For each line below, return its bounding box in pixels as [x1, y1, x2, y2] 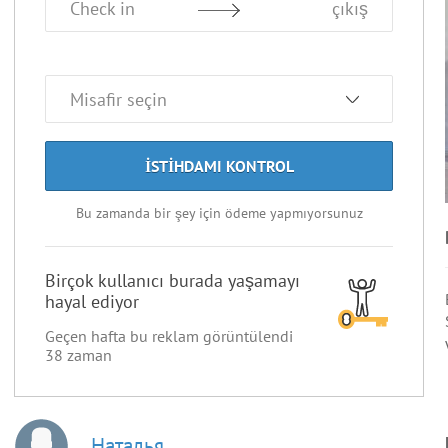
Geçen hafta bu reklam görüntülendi [45, 326, 293, 346]
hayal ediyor [45, 290, 139, 313]
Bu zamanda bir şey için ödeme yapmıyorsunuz [75, 204, 363, 222]
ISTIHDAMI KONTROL [144, 156, 294, 176]
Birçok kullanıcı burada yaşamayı [45, 269, 300, 292]
